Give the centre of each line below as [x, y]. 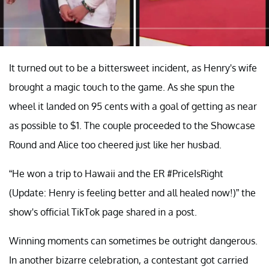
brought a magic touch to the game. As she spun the [122, 87]
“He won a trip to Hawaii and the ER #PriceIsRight [116, 174]
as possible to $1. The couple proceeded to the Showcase [132, 126]
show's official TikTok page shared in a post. [103, 212]
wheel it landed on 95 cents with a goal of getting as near [133, 107]
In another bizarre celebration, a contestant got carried [128, 260]
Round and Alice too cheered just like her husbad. [115, 145]
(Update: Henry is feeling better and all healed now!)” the [132, 193]
